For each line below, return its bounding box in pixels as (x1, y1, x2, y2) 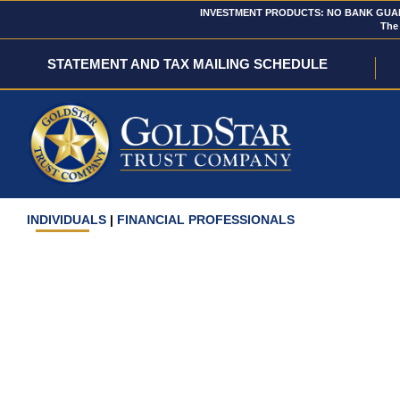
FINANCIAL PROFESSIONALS (117, 212, 295, 228)
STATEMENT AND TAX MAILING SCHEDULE (47, 56, 329, 71)
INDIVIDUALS (27, 212, 106, 228)
